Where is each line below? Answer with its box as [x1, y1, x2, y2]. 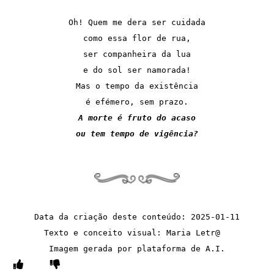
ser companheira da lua [83, 49, 191, 59]
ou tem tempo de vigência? [76, 128, 198, 138]
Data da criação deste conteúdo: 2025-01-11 [34, 212, 240, 221]
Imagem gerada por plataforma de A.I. [49, 243, 225, 253]
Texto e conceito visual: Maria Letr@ [44, 228, 230, 237]
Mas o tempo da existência [76, 81, 198, 91]
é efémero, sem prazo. [86, 97, 188, 106]
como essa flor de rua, [83, 33, 191, 43]
